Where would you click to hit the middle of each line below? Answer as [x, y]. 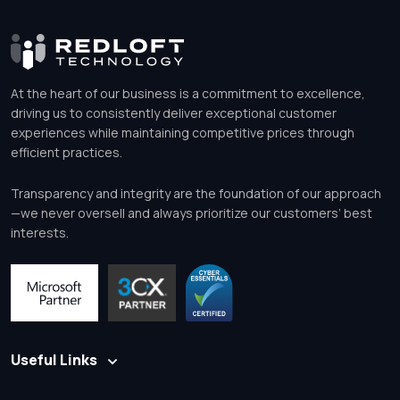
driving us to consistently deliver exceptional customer [174, 112]
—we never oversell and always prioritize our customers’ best [192, 212]
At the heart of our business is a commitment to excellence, [188, 93]
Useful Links [54, 359]
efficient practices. [67, 152]
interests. [40, 232]
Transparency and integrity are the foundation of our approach [196, 193]
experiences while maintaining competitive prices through [183, 132]
